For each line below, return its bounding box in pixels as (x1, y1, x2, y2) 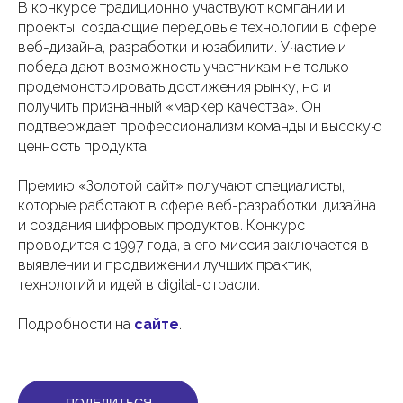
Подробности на (18, 316, 134, 333)
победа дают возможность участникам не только (18, 58, 349, 76)
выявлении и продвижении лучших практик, (18, 256, 312, 273)
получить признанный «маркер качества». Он (18, 98, 321, 115)
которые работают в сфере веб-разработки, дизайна (18, 197, 376, 214)
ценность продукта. (18, 138, 149, 155)
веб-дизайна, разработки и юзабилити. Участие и (18, 39, 346, 56)
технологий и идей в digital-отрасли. (18, 276, 260, 293)
